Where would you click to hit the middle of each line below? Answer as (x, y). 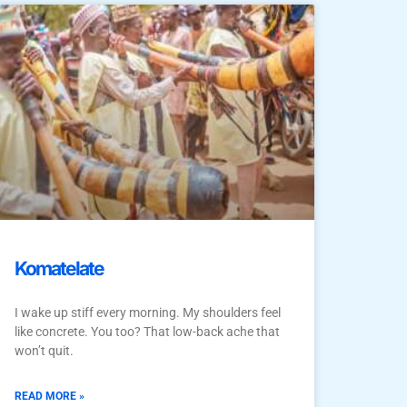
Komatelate (59, 269)
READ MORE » (50, 397)
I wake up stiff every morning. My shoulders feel (148, 313)
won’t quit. (44, 351)
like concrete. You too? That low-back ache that (147, 332)
